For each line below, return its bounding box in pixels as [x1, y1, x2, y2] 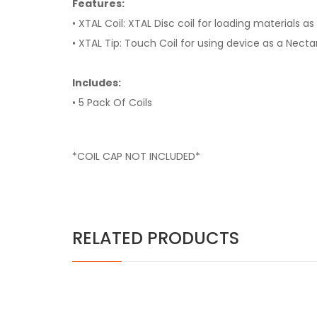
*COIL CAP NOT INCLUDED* [72, 149, 200, 163]
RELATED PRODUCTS [72, 226, 239, 250]
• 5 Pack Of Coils [72, 96, 152, 110]
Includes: [72, 76, 121, 90]
